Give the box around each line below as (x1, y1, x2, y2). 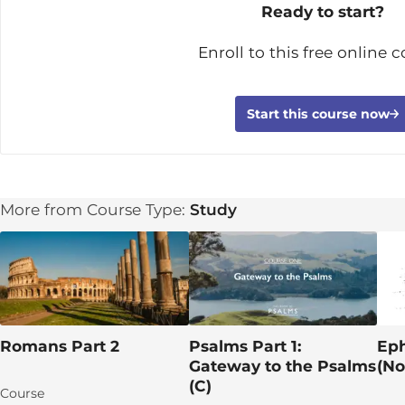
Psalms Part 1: (188, 336, 302, 356)
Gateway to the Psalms (188, 356, 376, 376)
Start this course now (246, 105, 390, 122)
